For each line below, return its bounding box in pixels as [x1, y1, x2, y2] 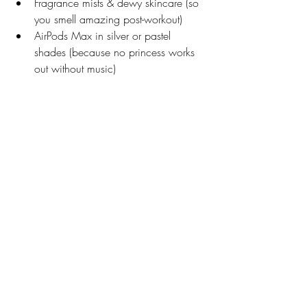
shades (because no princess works [34, 45, 198, 60]
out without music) [34, 61, 116, 77]
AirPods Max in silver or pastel [34, 28, 174, 44]
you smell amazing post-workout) [34, 12, 182, 27]
